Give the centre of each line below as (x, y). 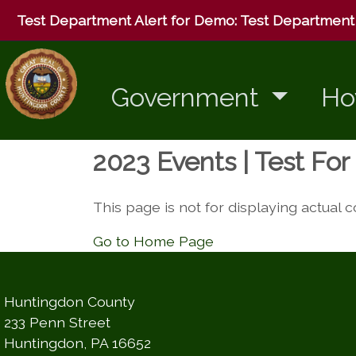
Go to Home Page (153, 241)
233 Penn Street (57, 323)
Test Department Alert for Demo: (127, 20)
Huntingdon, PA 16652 (77, 343)
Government (188, 97)
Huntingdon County (70, 302)
